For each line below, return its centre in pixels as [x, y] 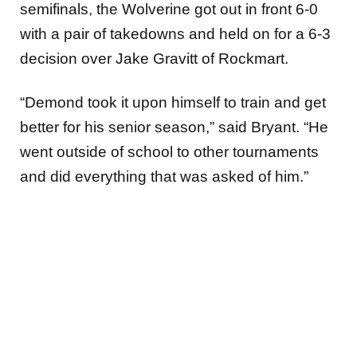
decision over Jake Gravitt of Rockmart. [154, 58]
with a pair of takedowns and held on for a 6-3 [175, 33]
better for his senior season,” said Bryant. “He [174, 127]
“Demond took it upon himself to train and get [173, 103]
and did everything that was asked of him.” [164, 177]
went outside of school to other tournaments [169, 152]
